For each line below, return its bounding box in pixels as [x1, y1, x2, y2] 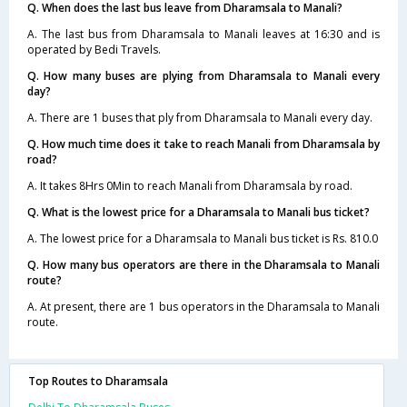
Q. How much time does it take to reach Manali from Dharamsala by [27, 135, 380, 152]
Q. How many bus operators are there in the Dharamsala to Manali [27, 256, 380, 273]
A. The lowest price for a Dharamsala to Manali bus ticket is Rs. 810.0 [27, 230, 378, 246]
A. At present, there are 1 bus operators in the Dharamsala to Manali [27, 298, 380, 314]
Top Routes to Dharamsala [28, 372, 168, 389]
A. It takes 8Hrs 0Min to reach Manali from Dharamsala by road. [27, 177, 352, 194]
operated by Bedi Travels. [27, 41, 161, 57]
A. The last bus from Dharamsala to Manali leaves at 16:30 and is [27, 25, 380, 42]
